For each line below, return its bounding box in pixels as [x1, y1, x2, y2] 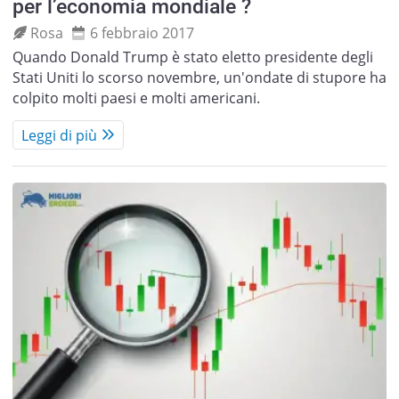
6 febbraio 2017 [89, 22, 194, 43]
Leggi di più [20, 125, 97, 145]
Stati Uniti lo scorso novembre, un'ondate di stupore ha [12, 68, 387, 88]
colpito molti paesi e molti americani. [12, 88, 260, 109]
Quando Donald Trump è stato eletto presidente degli [12, 47, 373, 68]
